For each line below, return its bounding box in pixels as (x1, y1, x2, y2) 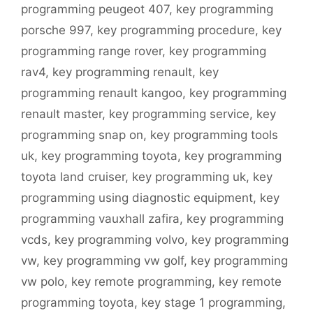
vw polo (21, 275, 64, 289)
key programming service (109, 107, 249, 122)
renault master (21, 107, 102, 122)
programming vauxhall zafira (21, 212, 180, 226)
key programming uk (132, 170, 246, 184)
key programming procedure (97, 23, 255, 38)
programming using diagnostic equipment (21, 191, 253, 205)
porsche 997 (21, 23, 90, 38)
